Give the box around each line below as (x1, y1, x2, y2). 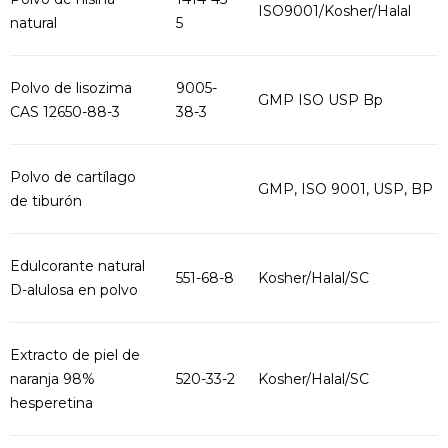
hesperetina (10, 394, 93, 412)
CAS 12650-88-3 (10, 103, 120, 121)
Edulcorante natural (10, 257, 145, 275)
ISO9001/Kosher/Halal (258, 2, 411, 20)
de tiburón (10, 192, 82, 210)
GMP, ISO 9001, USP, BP (258, 180, 433, 198)
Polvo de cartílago (10, 168, 136, 186)
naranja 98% (10, 370, 95, 388)
